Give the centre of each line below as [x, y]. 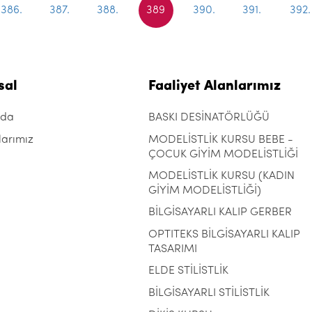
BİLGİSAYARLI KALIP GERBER [220, 212]
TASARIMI [172, 249]
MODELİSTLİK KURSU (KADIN [221, 176]
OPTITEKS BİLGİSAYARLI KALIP [224, 235]
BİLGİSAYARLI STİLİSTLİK [209, 293]
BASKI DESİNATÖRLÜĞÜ [209, 118]
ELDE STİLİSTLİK [188, 271]
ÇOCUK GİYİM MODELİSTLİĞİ [223, 154]
